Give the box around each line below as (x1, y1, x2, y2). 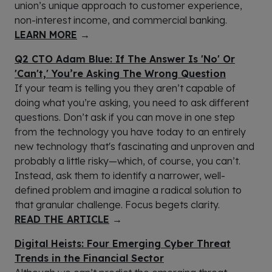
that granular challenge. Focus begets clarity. (15, 198, 220, 211)
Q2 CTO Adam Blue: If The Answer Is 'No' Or (15, 52, 235, 65)
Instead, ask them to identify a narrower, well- (15, 169, 225, 182)
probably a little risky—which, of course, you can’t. (15, 154, 240, 167)
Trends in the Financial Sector (15, 251, 164, 264)
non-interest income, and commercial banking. (15, 13, 227, 26)
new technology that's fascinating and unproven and (15, 140, 254, 152)
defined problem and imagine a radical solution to (15, 183, 242, 196)
